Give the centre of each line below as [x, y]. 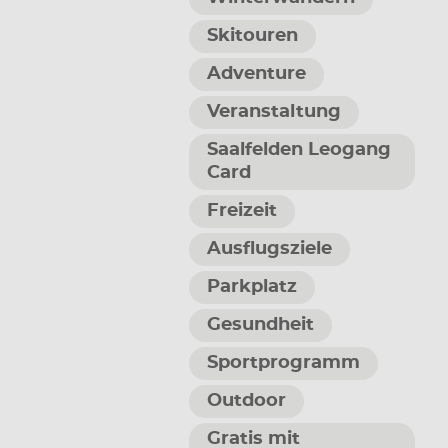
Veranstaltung [273, 112]
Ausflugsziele [269, 249]
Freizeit [241, 211]
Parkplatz [251, 287]
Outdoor [246, 401]
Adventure [256, 74]
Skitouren [252, 36]
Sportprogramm [283, 363]
